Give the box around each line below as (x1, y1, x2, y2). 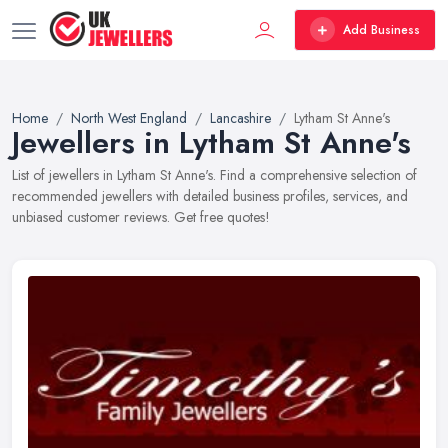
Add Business (343, 20, 420, 39)
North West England (71, 108, 187, 128)
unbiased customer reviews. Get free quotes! (12, 207, 270, 227)
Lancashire (210, 108, 271, 128)
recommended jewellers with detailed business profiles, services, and (12, 186, 408, 206)
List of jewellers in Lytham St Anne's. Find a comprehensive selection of (12, 165, 417, 185)
